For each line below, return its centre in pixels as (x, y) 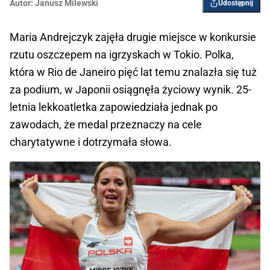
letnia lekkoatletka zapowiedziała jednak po (114, 107)
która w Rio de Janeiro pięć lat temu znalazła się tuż (133, 72)
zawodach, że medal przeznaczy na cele (106, 124)
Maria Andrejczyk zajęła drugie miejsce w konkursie (133, 37)
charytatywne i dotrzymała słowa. (91, 142)
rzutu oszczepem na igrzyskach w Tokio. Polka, (122, 54)
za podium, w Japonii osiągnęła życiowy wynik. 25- (130, 89)
